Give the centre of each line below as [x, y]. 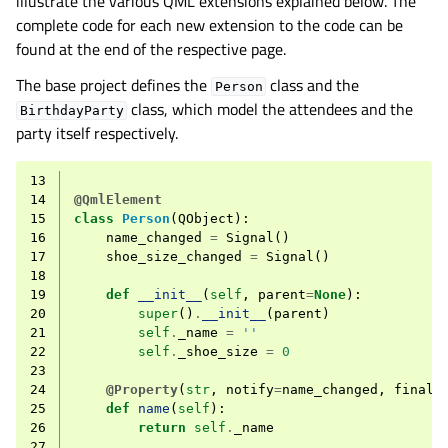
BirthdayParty [71, 110]
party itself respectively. [97, 133]
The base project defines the [113, 85]
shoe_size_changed [174, 256]
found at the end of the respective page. [151, 49]
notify [250, 389]
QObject [206, 218]
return [162, 427]
